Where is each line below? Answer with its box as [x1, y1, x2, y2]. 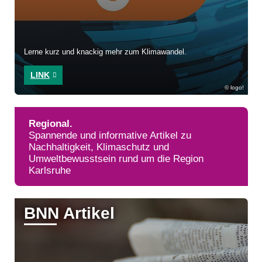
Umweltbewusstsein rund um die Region [29, 152, 204, 164]
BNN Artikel [24, 204, 116, 223]
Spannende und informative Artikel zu [29, 129, 191, 141]
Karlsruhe [29, 164, 71, 176]
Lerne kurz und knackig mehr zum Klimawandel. [24, 48, 187, 57]
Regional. [29, 117, 73, 129]
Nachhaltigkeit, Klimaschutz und [29, 140, 169, 153]
